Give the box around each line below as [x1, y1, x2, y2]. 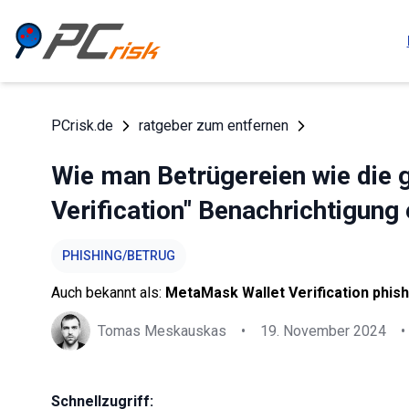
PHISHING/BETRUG [62, 248, 175, 263]
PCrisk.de [51, 117, 113, 134]
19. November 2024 [260, 321, 386, 340]
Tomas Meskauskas [98, 321, 226, 340]
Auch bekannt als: [51, 284, 165, 301]
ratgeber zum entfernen [139, 117, 288, 134]
